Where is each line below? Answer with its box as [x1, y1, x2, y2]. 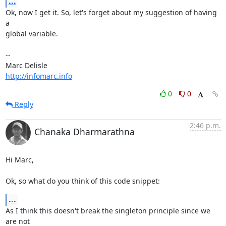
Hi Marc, [5, 154, 34, 164]
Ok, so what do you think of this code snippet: [5, 176, 160, 186]
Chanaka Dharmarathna [34, 125, 135, 138]
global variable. [5, 28, 58, 38]
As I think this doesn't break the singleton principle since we [5, 205, 210, 215]
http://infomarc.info [5, 71, 72, 81]
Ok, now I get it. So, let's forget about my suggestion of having [5, 7, 217, 17]
